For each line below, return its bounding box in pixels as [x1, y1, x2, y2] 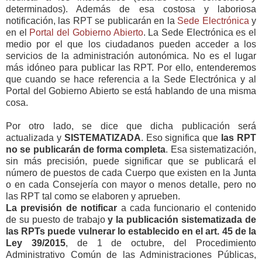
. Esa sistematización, [166, 144, 257, 154]
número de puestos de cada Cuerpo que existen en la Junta [6, 167, 256, 178]
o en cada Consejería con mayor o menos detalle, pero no [6, 179, 256, 189]
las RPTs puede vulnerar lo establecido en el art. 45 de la [6, 226, 256, 236]
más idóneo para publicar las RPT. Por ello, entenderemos [6, 62, 256, 73]
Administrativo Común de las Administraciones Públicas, [6, 249, 256, 260]
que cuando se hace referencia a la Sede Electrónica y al [6, 74, 256, 84]
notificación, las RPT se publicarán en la [6, 15, 178, 26]
